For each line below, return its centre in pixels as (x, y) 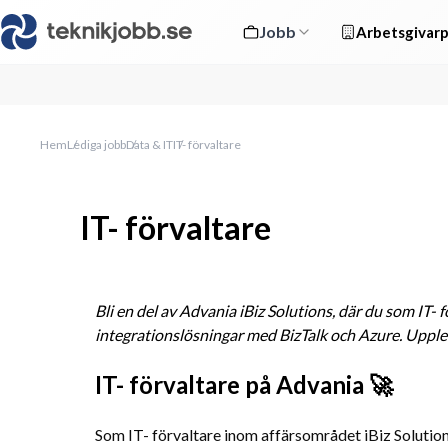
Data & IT (149, 144)
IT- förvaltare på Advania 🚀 (244, 384)
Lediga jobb (96, 144)
